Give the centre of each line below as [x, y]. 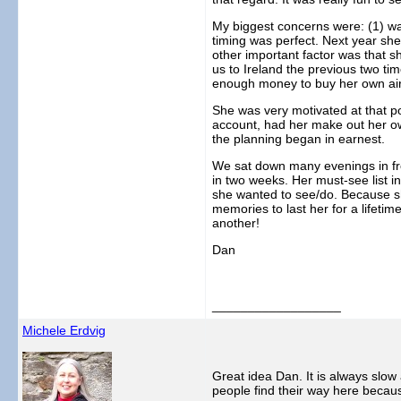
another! [236, 223]
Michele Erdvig [64, 330]
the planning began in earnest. [299, 139]
